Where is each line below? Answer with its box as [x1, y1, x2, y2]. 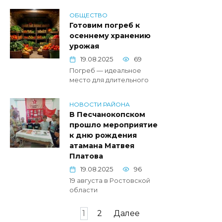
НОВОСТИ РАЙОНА [69, 100, 130, 108]
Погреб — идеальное [69, 67, 141, 75]
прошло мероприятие [69, 120, 158, 130]
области [69, 186, 98, 194]
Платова [69, 152, 103, 161]
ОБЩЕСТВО [69, 11, 108, 19]
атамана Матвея [69, 141, 134, 151]
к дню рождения [69, 131, 137, 140]
